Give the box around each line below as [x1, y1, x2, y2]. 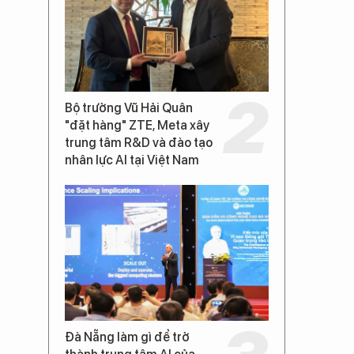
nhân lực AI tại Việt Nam [65, 152, 199, 168]
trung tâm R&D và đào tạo [65, 134, 213, 150]
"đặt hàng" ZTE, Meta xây [65, 117, 209, 133]
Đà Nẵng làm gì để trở [65, 329, 190, 345]
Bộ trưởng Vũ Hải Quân [65, 100, 193, 115]
